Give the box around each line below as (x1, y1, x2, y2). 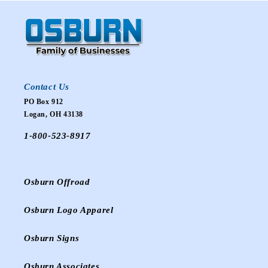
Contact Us (24, 82, 69, 92)
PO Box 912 (24, 98, 63, 106)
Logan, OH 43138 (24, 110, 83, 119)
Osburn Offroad (24, 177, 90, 187)
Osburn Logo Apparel (24, 205, 114, 215)
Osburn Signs (24, 233, 80, 243)
